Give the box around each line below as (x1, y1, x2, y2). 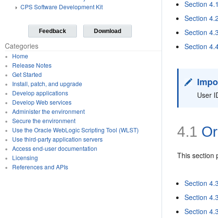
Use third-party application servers (12, 135, 103, 143)
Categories (5, 41, 38, 51)
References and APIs (12, 163, 68, 171)
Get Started (12, 70, 42, 78)
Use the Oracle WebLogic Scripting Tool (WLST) (12, 126, 139, 134)
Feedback (39, 28, 67, 35)
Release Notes (12, 61, 52, 69)
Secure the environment (12, 116, 75, 125)
